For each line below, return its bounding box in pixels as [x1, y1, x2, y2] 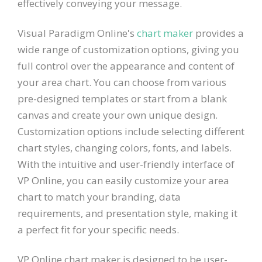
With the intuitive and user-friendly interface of [18, 157, 235, 171]
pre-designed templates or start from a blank [18, 91, 227, 105]
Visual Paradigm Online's [18, 26, 137, 40]
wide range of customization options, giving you [18, 42, 239, 56]
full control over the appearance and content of [18, 58, 235, 73]
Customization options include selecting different [18, 124, 244, 138]
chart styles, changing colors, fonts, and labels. [18, 140, 232, 154]
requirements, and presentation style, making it [18, 206, 237, 220]
